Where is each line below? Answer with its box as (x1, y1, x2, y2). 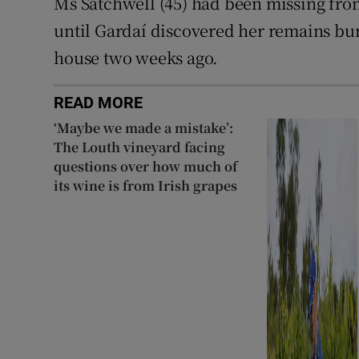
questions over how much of (54, 156, 238, 175)
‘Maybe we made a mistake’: (54, 118, 234, 137)
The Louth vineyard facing (54, 137, 226, 156)
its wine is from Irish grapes (54, 175, 238, 195)
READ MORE (54, 94, 143, 111)
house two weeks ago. (54, 45, 219, 69)
